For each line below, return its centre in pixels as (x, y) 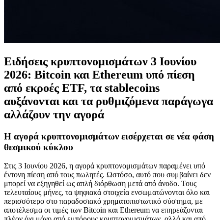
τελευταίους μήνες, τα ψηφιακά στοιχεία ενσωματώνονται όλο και (107, 192)
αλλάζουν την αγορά (54, 114)
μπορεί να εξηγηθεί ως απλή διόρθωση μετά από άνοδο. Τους (100, 184)
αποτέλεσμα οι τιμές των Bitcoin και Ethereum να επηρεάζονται (103, 210)
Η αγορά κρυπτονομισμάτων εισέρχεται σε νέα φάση (109, 136)
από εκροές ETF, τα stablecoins (82, 88)
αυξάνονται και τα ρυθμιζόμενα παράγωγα (109, 101)
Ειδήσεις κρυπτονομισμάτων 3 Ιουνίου (100, 61)
